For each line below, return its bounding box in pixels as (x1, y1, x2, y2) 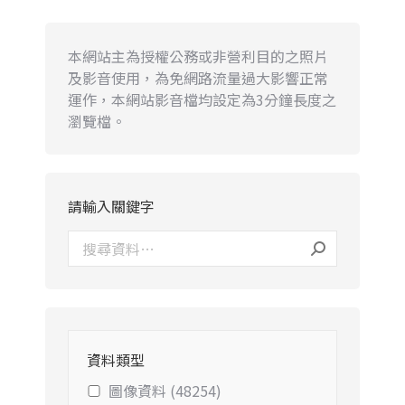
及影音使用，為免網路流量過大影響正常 (68, 67, 328, 89)
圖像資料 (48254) (108, 380, 221, 401)
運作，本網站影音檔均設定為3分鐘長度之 (68, 89, 336, 110)
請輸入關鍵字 (68, 195, 155, 217)
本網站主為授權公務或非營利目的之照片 (68, 45, 328, 67)
